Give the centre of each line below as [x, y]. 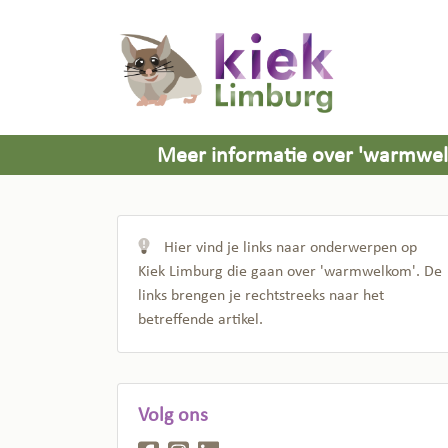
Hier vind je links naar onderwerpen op [288, 247]
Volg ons [173, 415]
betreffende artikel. [200, 319]
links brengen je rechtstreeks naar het [261, 295]
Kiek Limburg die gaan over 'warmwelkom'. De [290, 271]
